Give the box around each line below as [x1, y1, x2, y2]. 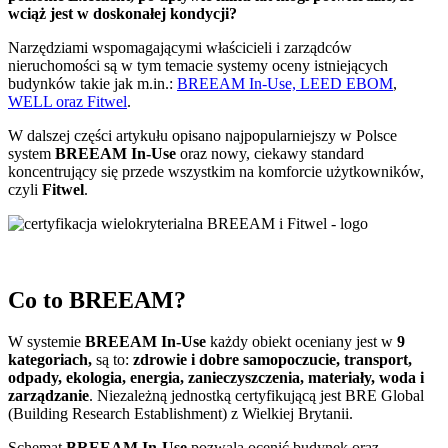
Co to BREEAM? [8, 286, 186, 313]
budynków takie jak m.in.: [8, 74, 177, 92]
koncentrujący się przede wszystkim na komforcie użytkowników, [8, 162, 424, 180]
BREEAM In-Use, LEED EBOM [177, 74, 393, 92]
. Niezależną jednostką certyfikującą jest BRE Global [89, 387, 424, 405]
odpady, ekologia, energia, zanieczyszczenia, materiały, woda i [8, 369, 424, 387]
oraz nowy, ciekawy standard [176, 144, 364, 162]
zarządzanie [8, 387, 89, 405]
